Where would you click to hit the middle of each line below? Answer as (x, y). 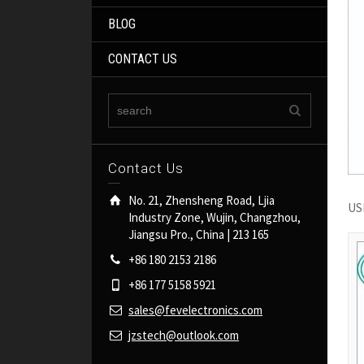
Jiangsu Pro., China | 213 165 (199, 235)
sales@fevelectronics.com (196, 310)
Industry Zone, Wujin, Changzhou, (215, 218)
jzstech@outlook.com (184, 336)
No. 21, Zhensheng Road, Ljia (202, 201)
